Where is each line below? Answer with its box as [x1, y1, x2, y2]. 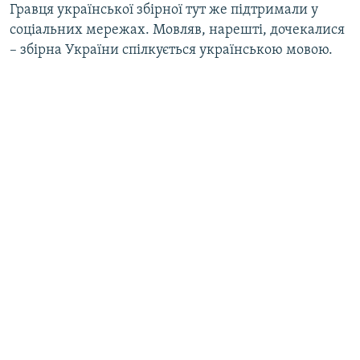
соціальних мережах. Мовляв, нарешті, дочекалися [10, 22, 345, 38]
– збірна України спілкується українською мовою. [10, 42, 333, 58]
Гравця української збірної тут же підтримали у [10, 2, 318, 18]
